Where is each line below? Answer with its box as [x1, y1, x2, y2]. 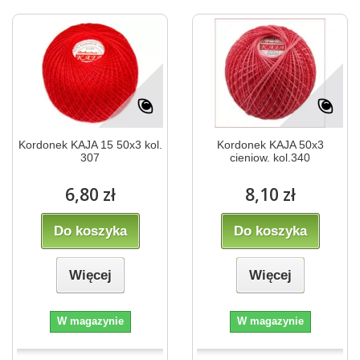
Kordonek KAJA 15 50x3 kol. [18, 138, 162, 152]
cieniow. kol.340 [230, 151, 310, 165]
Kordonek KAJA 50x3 [216, 138, 324, 152]
